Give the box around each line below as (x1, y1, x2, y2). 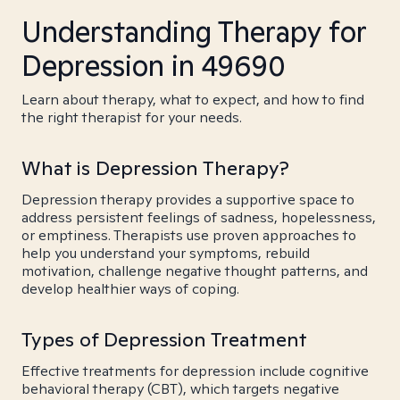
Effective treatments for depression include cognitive (21, 362, 369, 380)
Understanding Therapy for (21, 12, 366, 50)
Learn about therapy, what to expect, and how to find (21, 90, 364, 109)
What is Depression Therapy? (21, 155, 289, 180)
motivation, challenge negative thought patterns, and (21, 262, 368, 280)
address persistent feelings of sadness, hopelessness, (21, 208, 376, 227)
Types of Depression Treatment (21, 327, 307, 352)
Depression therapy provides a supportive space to (21, 190, 354, 209)
